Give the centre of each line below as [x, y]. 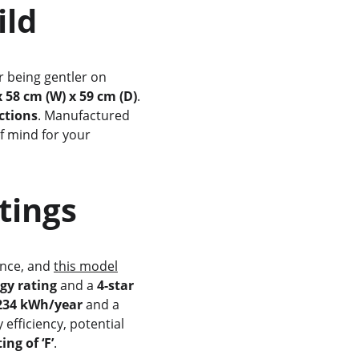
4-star [117, 285]
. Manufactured [85, 115]
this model [85, 266]
